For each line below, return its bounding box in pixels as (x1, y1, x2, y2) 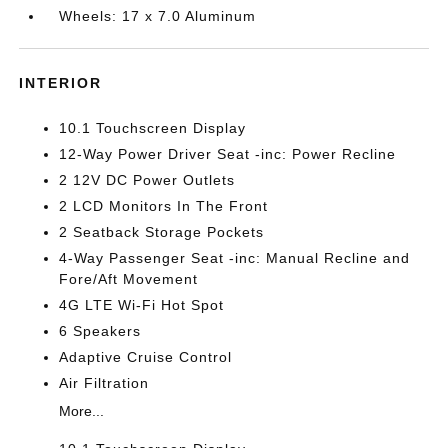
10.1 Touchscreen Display (59, 120, 247, 136)
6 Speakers (59, 323, 142, 339)
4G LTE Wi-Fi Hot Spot (59, 297, 225, 313)
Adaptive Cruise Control (59, 349, 233, 365)
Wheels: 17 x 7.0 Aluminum (59, 8, 257, 24)
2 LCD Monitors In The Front (59, 198, 269, 214)
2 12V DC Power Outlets (59, 172, 236, 188)
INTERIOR (19, 75, 103, 91)
